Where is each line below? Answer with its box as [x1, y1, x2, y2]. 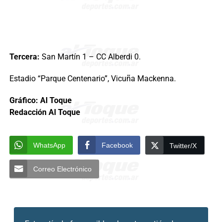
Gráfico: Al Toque [9, 96, 72, 106]
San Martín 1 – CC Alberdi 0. [39, 52, 141, 62]
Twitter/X [169, 142, 197, 150]
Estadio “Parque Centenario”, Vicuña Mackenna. [9, 74, 176, 84]
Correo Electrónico [33, 165, 92, 173]
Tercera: [9, 52, 40, 62]
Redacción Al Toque [9, 108, 80, 117]
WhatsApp [33, 141, 65, 150]
